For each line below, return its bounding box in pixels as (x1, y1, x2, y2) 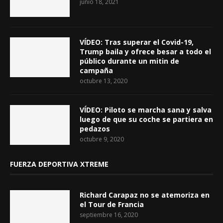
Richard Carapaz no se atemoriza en (80, 190, 210, 200)
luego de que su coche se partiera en (80, 114, 213, 124)
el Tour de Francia (80, 200, 144, 209)
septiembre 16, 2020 (80, 211, 138, 219)
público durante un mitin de (80, 56, 179, 66)
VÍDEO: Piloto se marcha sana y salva (80, 105, 212, 114)
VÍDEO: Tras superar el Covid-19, (80, 37, 194, 47)
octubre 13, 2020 (80, 77, 127, 85)
